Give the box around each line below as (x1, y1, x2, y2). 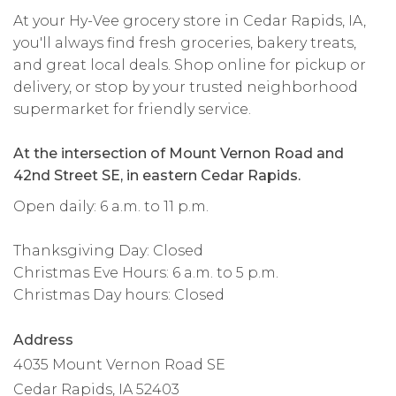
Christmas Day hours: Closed (13, 286, 225, 303)
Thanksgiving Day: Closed (13, 241, 203, 259)
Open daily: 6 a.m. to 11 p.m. (13, 197, 209, 215)
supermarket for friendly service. (13, 100, 251, 118)
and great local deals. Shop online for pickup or (13, 56, 366, 73)
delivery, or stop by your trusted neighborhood (13, 78, 358, 95)
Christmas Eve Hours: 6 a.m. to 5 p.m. (13, 263, 278, 281)
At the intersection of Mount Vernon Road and (13, 144, 344, 162)
